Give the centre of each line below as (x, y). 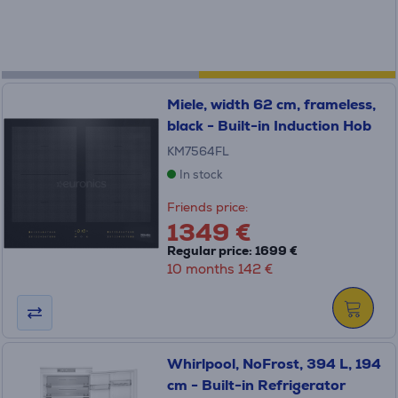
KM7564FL (198, 151)
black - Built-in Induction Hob (269, 126)
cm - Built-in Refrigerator (256, 385)
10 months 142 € (219, 269)
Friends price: (207, 207)
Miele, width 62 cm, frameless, (271, 104)
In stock (201, 175)
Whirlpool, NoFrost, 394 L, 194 (274, 364)
